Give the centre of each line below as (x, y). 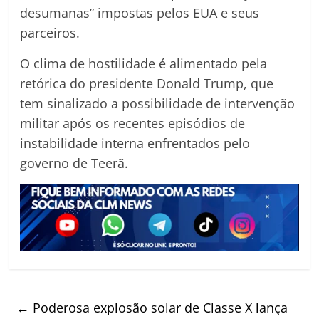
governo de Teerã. (74, 163)
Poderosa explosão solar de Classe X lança (159, 307)
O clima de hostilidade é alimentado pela (144, 64)
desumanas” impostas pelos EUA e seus (140, 13)
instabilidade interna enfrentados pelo (135, 143)
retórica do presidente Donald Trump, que (147, 84)
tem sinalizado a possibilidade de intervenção (158, 104)
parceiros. (50, 33)
